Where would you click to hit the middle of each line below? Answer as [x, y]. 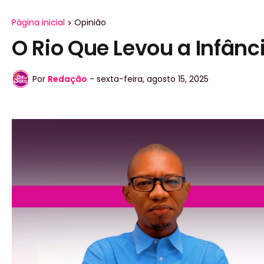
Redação [67, 79]
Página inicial [38, 22]
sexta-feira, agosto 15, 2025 [153, 79]
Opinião [90, 22]
